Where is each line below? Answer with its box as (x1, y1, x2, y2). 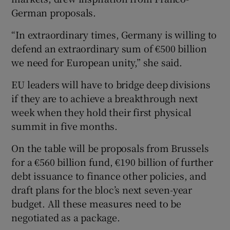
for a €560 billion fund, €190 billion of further (11, 155, 213, 168)
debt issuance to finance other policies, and (11, 168, 206, 182)
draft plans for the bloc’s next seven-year (11, 182, 193, 196)
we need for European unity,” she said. (11, 55, 182, 69)
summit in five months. (11, 119, 118, 132)
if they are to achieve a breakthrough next (11, 91, 199, 105)
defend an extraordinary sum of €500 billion (11, 41, 207, 55)
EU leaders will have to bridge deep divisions (11, 77, 210, 91)
